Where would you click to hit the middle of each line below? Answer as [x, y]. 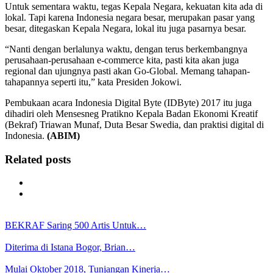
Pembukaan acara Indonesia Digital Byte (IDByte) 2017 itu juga [128, 102]
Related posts [38, 159]
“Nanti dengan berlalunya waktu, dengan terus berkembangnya [126, 49]
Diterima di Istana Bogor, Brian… [70, 247]
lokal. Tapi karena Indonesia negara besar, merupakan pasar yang [130, 17]
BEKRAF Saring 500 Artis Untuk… [76, 225]
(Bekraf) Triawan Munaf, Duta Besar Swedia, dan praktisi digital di [134, 124]
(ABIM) [63, 135]
